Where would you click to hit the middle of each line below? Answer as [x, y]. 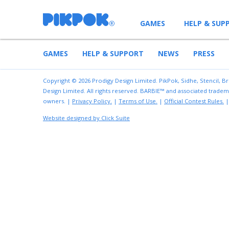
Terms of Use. [138, 101]
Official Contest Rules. [194, 101]
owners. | [58, 101]
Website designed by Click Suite [86, 118]
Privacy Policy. [92, 101]
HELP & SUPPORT [113, 53]
